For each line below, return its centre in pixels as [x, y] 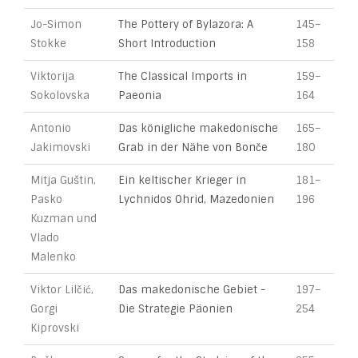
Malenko [53, 257]
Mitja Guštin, [63, 180]
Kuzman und [64, 219]
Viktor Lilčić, [62, 290]
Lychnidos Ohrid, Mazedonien [196, 199]
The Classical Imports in [183, 76]
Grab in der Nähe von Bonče [193, 147]
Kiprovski [55, 328]
